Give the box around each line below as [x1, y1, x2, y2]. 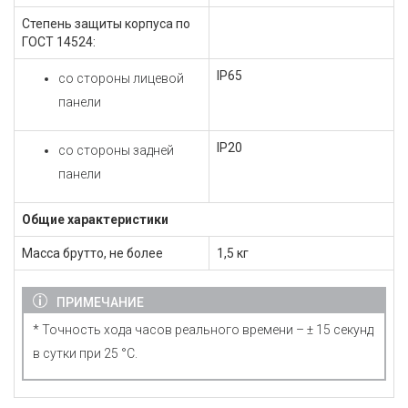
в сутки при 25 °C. [33, 346, 138, 361]
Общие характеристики [22, 212, 168, 227]
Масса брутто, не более [22, 246, 163, 260]
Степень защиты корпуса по [22, 16, 190, 31]
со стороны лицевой [58, 71, 184, 86]
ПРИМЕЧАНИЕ [56, 295, 144, 310]
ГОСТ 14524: [22, 35, 96, 49]
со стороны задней [58, 143, 174, 158]
